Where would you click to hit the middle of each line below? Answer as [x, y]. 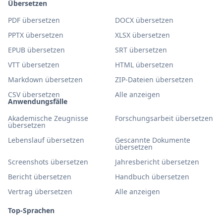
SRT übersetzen [141, 50]
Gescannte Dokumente [153, 140]
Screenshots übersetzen [48, 162]
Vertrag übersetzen [40, 192]
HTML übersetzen [144, 65]
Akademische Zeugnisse [48, 118]
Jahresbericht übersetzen [157, 162]
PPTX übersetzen [36, 35]
